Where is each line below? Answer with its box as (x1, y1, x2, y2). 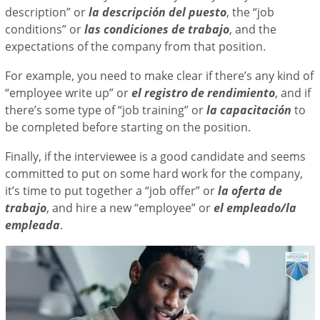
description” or (5, 4, 89, 20)
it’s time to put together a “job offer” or (5, 182, 219, 199)
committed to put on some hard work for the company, (5, 165, 304, 181)
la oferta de (218, 182, 283, 199)
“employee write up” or (5, 84, 132, 101)
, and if (275, 84, 311, 101)
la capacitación (206, 101, 292, 118)
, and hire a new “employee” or (46, 199, 214, 216)
